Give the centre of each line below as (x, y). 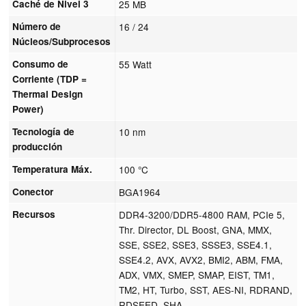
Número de (37, 26)
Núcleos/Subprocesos (62, 41)
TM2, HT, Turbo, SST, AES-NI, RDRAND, (206, 289)
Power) (28, 109)
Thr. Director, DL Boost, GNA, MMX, (196, 229)
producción (38, 146)
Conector (33, 191)
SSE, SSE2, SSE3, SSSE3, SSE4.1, (196, 244)
